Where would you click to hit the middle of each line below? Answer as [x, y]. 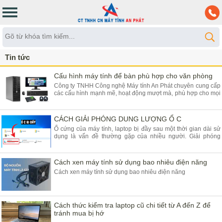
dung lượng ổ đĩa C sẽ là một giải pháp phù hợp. [119, 144]
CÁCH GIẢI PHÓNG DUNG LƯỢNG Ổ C [118, 119]
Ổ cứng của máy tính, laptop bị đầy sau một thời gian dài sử [137, 129]
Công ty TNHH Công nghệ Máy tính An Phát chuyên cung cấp [137, 86]
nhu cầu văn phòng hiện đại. [92, 101]
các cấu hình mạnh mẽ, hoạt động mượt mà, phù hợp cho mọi [137, 93]
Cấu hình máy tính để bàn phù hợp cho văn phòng [133, 76]
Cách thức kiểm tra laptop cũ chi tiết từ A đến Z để [132, 205]
